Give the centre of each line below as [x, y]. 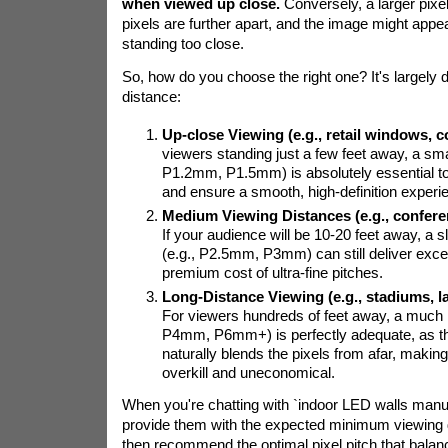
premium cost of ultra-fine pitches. [272, 272]
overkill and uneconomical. [248, 372]
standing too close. [182, 43]
